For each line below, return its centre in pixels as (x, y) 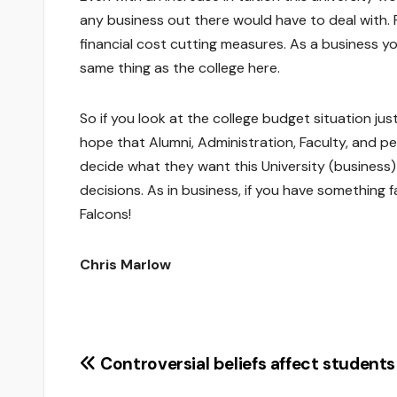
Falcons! (105, 214)
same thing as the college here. (180, 67)
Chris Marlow (125, 264)
